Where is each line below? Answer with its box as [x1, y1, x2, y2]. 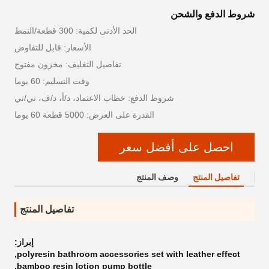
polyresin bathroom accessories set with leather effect [17, 249, 240, 259]
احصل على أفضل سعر [119, 140, 234, 154]
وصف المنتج [136, 172, 178, 182]
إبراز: [14, 237, 34, 247]
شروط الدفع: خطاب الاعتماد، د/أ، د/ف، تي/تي [14, 93, 174, 103]
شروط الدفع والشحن [171, 9, 255, 19]
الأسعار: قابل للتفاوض [14, 43, 91, 52]
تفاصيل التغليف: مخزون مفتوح [14, 59, 121, 69]
